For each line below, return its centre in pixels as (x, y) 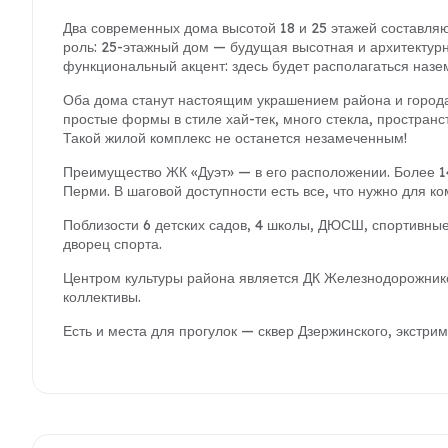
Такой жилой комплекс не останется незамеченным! (235, 138)
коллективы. (102, 297)
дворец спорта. (112, 244)
